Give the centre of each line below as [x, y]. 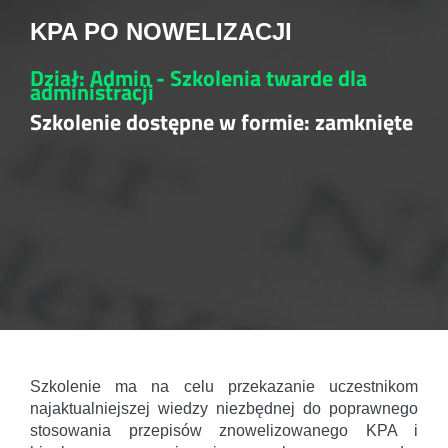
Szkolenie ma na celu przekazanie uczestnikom [224, 387]
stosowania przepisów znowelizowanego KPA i [224, 431]
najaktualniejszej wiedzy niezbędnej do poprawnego [224, 409]
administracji [92, 92]
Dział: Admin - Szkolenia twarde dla [198, 78]
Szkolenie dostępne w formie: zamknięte [221, 122]
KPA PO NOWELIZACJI [161, 32]
